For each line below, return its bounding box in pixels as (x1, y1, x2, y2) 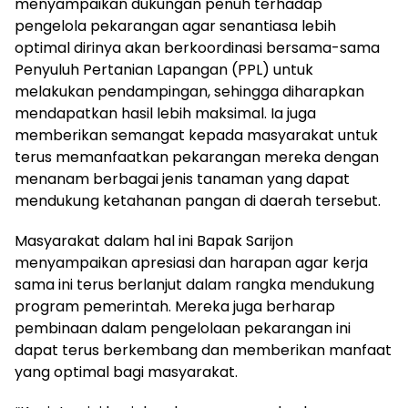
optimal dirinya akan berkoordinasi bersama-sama (15, 36, 380, 58)
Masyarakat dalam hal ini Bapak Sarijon (15, 229, 293, 251)
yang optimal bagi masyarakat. (15, 361, 238, 382)
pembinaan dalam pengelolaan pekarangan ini (15, 317, 351, 339)
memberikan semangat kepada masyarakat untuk (15, 124, 378, 146)
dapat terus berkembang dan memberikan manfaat (15, 339, 392, 361)
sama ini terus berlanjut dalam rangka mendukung (15, 273, 374, 295)
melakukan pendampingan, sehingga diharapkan (15, 80, 364, 102)
